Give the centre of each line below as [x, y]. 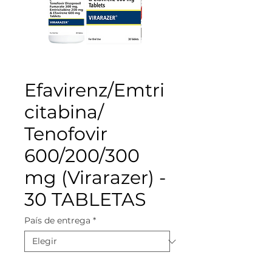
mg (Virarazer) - [95, 178]
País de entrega [57, 221]
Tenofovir [66, 134]
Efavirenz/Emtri [94, 90]
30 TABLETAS [85, 200]
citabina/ [64, 112]
